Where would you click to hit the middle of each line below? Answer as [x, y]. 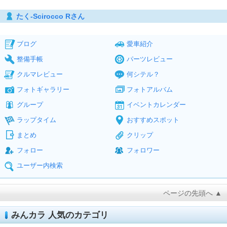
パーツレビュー [150, 59]
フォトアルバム [150, 90]
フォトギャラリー [43, 90]
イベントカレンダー [156, 105]
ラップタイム [36, 120]
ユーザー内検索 [40, 166]
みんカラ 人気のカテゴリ [60, 215]
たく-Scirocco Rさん [50, 16]
